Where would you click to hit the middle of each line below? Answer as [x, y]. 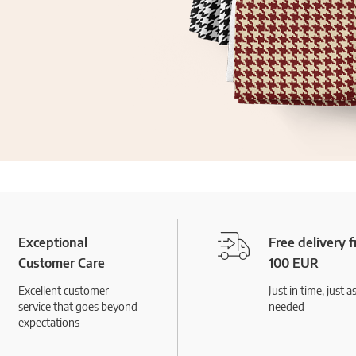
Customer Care [61, 263]
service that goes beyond [77, 306]
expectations [48, 322]
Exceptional [52, 242]
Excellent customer [63, 290]
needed [286, 306]
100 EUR [294, 263]
